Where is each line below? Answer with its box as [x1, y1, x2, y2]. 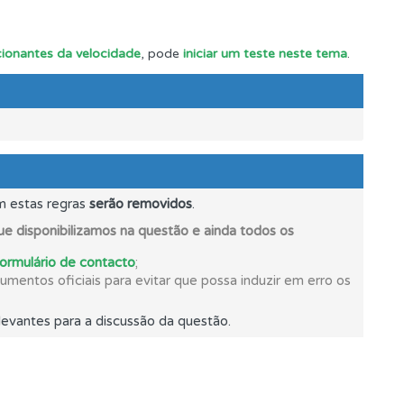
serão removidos [89, 196, 192, 212]
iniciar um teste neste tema [183, 46, 347, 61]
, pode [141, 46, 183, 61]
